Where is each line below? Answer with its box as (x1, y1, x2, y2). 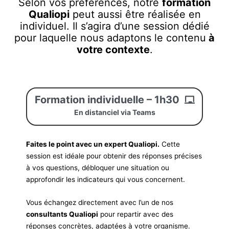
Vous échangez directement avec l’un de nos (26, 198, 174, 207)
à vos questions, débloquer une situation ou (26, 164, 170, 172)
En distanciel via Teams (74, 108, 155, 117)
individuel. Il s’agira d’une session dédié (19, 19, 210, 32)
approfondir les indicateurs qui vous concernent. (26, 175, 186, 184)
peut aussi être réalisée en (69, 8, 201, 20)
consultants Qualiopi (26, 210, 99, 219)
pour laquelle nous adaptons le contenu (14, 31, 206, 44)
